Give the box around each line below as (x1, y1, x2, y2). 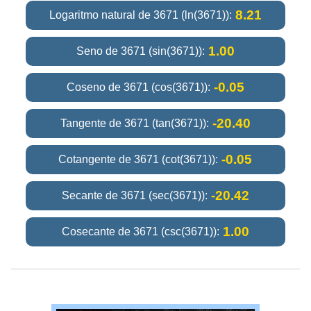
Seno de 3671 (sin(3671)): (76, 44, 205, 57)
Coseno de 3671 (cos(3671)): (66, 81, 210, 93)
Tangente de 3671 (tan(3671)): (60, 117, 209, 129)
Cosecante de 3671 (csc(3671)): (61, 225, 219, 237)
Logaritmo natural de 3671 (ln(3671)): (49, 8, 232, 21)
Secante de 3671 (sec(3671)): (61, 189, 208, 201)
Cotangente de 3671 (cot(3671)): (58, 153, 219, 165)
